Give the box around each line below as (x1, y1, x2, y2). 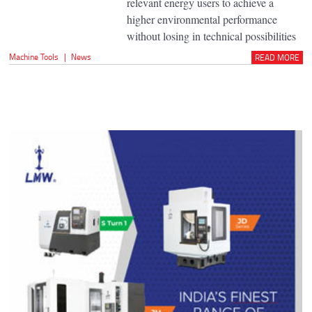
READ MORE (254, 51, 299, 63)
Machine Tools (9, 50, 59, 63)
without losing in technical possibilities (126, 28, 296, 43)
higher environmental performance (126, 11, 277, 26)
